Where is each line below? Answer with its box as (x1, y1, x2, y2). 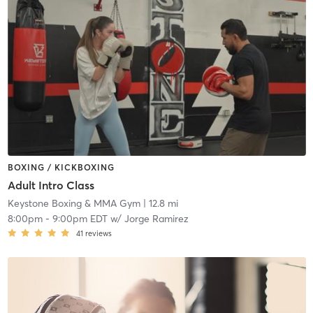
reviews (85, 228, 112, 239)
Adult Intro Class (7, 178, 94, 193)
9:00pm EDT (52, 212, 108, 226)
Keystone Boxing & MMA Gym (7, 197, 140, 210)
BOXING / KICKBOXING (7, 161, 115, 173)
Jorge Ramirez (124, 212, 189, 226)
